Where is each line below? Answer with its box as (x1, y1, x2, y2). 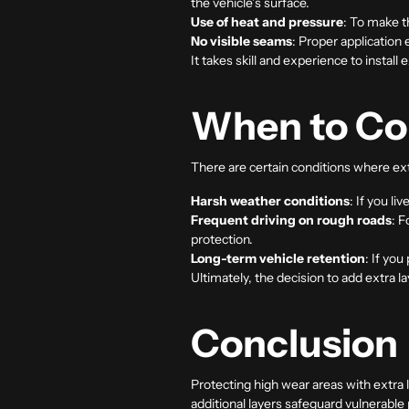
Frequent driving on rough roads (191, 211, 392, 228)
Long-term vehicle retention (191, 249, 365, 267)
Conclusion (191, 319, 398, 367)
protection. (191, 230, 253, 247)
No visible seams (191, 32, 292, 49)
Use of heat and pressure (191, 13, 343, 30)
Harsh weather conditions (191, 192, 350, 209)
